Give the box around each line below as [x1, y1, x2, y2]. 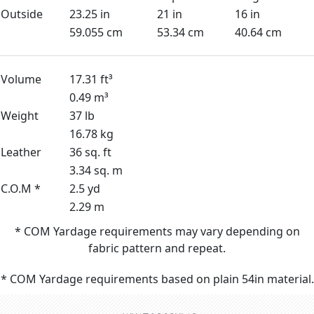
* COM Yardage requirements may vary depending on [14, 224, 300, 239]
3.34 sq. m [69, 163, 123, 178]
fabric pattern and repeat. [88, 240, 226, 256]
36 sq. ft [69, 144, 111, 160]
